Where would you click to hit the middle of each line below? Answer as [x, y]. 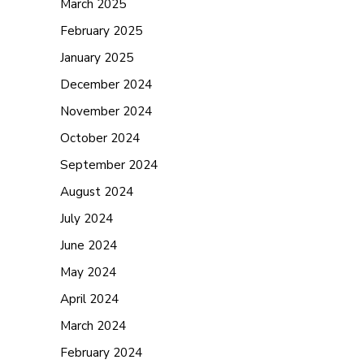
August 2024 [97, 191]
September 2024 [109, 165]
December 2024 [106, 84]
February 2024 [101, 352]
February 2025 [101, 30]
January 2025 [97, 57]
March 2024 [93, 325]
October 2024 [100, 138]
